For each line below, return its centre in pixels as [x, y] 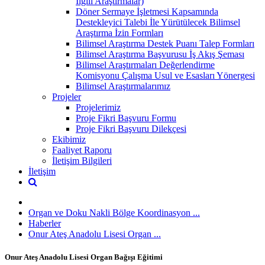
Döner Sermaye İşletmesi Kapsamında [147, 11]
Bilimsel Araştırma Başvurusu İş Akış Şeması [160, 54]
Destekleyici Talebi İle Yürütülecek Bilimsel [158, 22]
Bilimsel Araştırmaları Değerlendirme [145, 64]
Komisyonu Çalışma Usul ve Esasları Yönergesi [165, 75]
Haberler [45, 223]
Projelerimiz [98, 107]
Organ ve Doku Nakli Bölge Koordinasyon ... [114, 212]
